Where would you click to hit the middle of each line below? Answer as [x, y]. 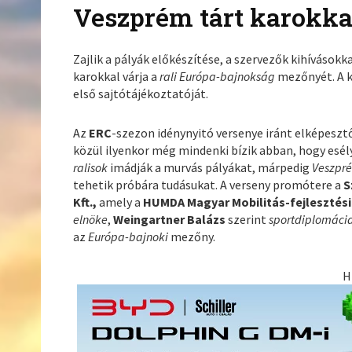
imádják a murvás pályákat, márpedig [211, 167]
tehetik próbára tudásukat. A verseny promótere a [209, 184]
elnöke [91, 219]
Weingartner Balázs [171, 219]
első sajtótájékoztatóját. [141, 93]
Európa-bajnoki [130, 236]
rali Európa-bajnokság [219, 76]
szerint [249, 219]
